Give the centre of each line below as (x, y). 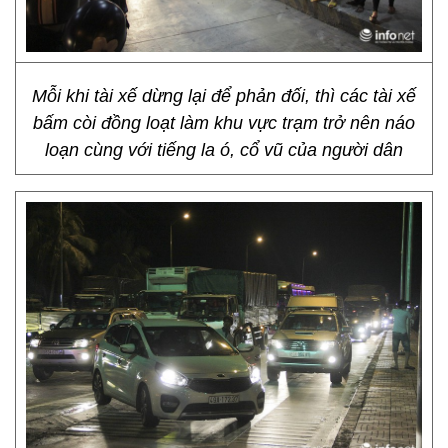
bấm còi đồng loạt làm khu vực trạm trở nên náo (224, 123)
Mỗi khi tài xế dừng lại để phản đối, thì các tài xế (224, 96)
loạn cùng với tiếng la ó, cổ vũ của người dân (224, 150)
